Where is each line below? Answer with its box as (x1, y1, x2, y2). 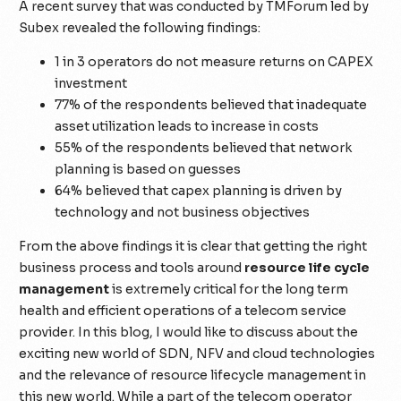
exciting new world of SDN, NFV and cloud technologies (19, 345, 376, 362)
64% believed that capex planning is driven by (55, 182, 343, 199)
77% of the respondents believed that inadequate (55, 96, 368, 113)
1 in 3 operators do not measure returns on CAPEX (55, 53, 374, 70)
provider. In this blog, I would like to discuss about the (19, 323, 359, 340)
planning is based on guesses (55, 160, 242, 177)
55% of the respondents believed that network (55, 139, 353, 156)
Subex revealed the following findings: (19, 19, 261, 36)
